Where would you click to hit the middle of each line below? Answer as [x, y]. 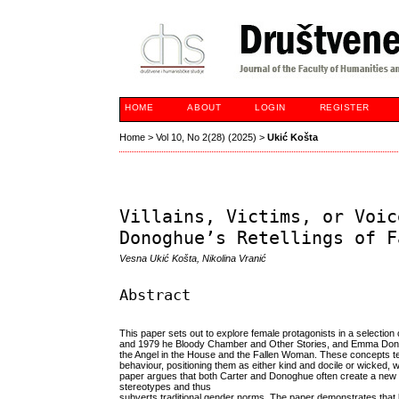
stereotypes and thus [166, 387]
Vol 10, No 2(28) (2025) [207, 138]
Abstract [155, 294]
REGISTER [344, 107]
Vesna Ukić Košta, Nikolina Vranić [193, 259]
